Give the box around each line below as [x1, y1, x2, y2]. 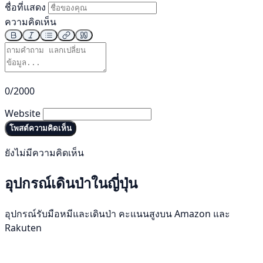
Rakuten [5, 221, 42, 234]
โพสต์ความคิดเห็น [9, 124, 72, 133]
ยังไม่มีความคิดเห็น [5, 146, 84, 160]
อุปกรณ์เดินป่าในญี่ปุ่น [5, 173, 137, 193]
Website [5, 107, 41, 120]
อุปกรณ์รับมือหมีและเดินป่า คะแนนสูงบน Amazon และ [5, 207, 230, 220]
